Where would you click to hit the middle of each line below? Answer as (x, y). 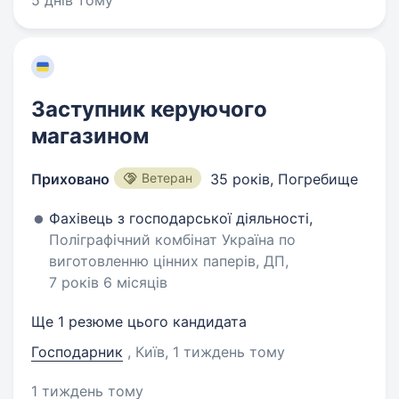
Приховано (70, 179)
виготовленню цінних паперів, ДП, (169, 261)
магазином (90, 136)
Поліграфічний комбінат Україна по (172, 240)
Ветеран (167, 178)
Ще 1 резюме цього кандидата (139, 322)
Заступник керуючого (149, 109)
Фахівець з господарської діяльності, (181, 218)
